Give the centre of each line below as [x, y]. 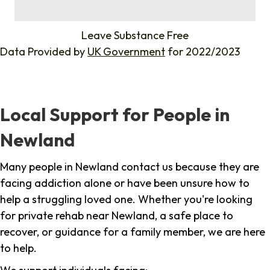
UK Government [126, 52]
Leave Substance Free [135, 36]
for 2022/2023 [202, 52]
